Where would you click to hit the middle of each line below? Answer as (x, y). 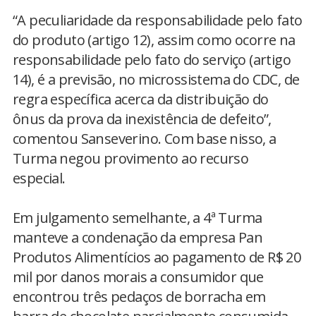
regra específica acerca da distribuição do (141, 99)
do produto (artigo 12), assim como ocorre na (154, 40)
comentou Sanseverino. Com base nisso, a (145, 139)
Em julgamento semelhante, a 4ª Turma (138, 218)
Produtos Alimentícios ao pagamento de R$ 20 (157, 257)
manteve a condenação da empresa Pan (138, 237)
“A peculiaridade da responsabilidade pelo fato (158, 20)
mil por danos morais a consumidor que (138, 277)
